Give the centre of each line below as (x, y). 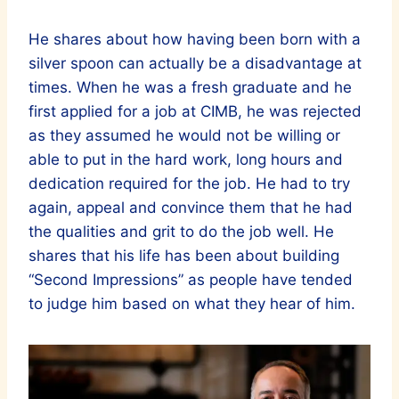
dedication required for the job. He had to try (189, 183)
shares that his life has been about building (184, 255)
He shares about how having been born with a (195, 39)
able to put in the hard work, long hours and (186, 159)
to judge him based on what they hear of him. (192, 303)
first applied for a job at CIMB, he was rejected (195, 111)
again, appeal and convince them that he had (191, 207)
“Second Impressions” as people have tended (191, 279)
